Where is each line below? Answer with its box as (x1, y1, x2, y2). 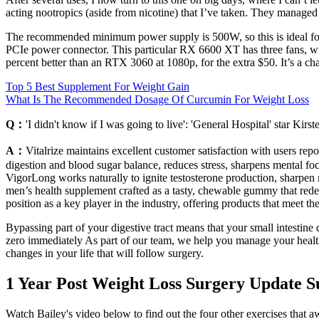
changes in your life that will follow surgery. (6, 247, 204, 260)
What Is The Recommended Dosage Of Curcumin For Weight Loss (6, 93, 309, 106)
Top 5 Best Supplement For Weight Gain (6, 80, 189, 93)
